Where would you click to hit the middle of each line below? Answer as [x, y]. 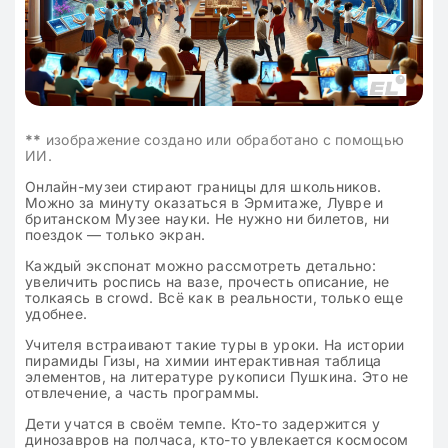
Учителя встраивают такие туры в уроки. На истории [215, 345]
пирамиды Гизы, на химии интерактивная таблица [203, 361]
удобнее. [56, 314]
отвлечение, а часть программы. [142, 393]
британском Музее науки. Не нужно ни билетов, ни [207, 219]
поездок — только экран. [115, 235]
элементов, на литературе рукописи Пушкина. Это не [217, 377]
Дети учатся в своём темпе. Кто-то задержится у [202, 424]
